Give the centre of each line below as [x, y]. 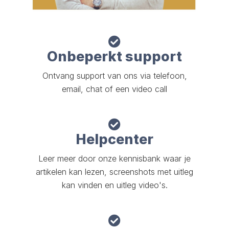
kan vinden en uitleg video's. [114, 185]
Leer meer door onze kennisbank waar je [114, 159]
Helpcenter [114, 140]
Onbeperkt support [114, 57]
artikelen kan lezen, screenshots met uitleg [114, 172]
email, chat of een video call [114, 89]
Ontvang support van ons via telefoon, [114, 76]
